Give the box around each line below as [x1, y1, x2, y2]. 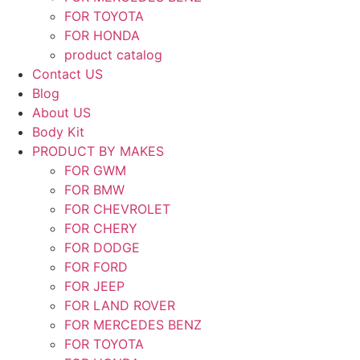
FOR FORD [64, 259, 128, 275]
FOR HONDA [64, 27, 140, 43]
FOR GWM [64, 162, 126, 178]
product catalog [64, 47, 162, 63]
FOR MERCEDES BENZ [64, 317, 202, 333]
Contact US [32, 66, 103, 82]
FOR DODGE [64, 239, 140, 256]
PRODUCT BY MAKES [32, 143, 164, 159]
